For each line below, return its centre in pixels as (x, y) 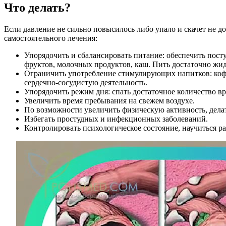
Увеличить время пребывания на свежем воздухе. (109, 101)
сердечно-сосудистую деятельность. (86, 83)
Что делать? (37, 8)
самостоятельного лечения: (51, 38)
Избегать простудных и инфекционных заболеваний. (116, 119)
